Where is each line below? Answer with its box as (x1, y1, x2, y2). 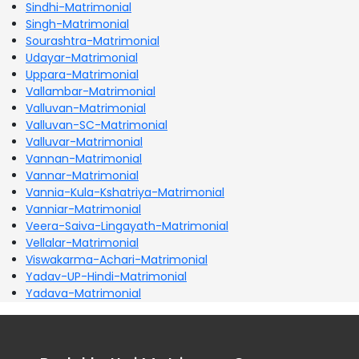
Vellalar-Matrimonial (26, 234, 139, 251)
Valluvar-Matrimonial (26, 133, 143, 150)
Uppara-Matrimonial (26, 66, 139, 83)
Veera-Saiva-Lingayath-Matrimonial (26, 217, 228, 234)
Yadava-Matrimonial (26, 284, 141, 301)
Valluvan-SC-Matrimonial (26, 116, 167, 133)
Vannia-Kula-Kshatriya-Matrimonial (26, 184, 224, 200)
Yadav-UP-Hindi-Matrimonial (26, 268, 187, 284)
